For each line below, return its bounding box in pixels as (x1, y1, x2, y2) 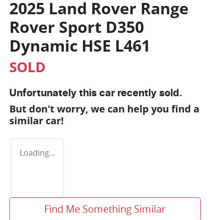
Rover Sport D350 (9, 16, 144, 38)
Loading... (20, 147, 55, 159)
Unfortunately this (9, 88, 99, 99)
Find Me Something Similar (44, 202, 166, 216)
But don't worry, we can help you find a (9, 102, 199, 116)
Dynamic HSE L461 (9, 35, 150, 56)
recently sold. (115, 88, 182, 99)
